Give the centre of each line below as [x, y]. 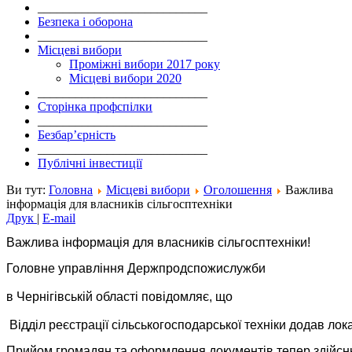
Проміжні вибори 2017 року [145, 64]
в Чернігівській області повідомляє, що [119, 297]
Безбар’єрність [77, 135]
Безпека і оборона [85, 22]
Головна [71, 190]
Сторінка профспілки [95, 107]
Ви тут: [27, 190]
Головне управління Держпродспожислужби [136, 269]
